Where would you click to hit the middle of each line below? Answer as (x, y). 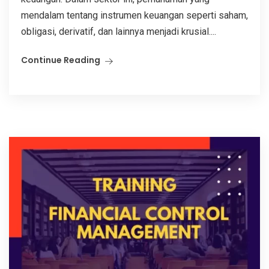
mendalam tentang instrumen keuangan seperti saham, (134, 16)
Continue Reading (61, 60)
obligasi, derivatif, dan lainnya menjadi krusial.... (119, 32)
